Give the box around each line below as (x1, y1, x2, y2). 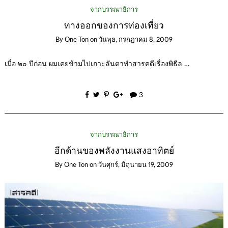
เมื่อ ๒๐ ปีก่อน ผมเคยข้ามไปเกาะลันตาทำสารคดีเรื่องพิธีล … (4, 61, 190, 68)
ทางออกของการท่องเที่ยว (64, 21, 164, 30)
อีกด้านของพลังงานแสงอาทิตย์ (54, 146, 174, 155)
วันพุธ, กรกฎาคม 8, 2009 (99, 37, 173, 44)
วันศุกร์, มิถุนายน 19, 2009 (98, 162, 173, 169)
